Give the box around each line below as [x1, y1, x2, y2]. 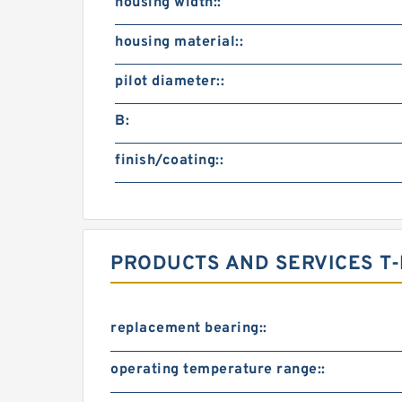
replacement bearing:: [110, 319, 267, 337]
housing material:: [115, 33, 243, 51]
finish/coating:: [115, 152, 223, 170]
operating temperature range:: [110, 361, 326, 379]
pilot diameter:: [115, 73, 224, 91]
